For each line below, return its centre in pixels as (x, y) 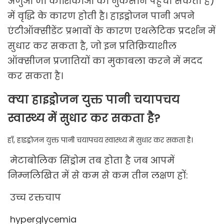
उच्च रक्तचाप (34, 197)
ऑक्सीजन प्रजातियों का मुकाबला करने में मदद (105, 61)
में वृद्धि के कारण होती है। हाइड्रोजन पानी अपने (101, 16)
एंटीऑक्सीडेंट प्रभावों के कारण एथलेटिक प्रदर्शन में (111, 31)
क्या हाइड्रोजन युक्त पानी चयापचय (93, 100)
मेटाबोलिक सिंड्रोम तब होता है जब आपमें (91, 160)
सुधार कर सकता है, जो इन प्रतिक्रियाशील (92, 46)
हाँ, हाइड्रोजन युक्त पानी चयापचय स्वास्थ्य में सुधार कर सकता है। (100, 140)
